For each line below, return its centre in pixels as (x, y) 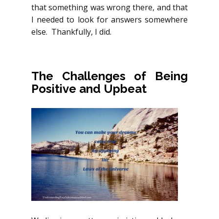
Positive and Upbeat (89, 88)
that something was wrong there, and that (109, 7)
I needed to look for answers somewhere (109, 19)
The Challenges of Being (109, 76)
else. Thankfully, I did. (71, 32)
